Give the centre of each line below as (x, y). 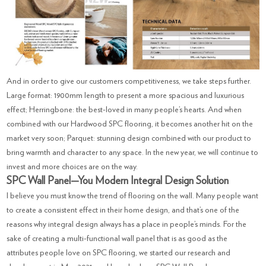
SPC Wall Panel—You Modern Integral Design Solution (118, 181)
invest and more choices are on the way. (72, 167)
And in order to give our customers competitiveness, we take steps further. (129, 81)
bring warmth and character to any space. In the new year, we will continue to (133, 152)
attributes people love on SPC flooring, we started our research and (119, 253)
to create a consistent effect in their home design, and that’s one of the (123, 210)
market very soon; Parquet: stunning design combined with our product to (129, 138)
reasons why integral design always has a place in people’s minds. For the (127, 224)
